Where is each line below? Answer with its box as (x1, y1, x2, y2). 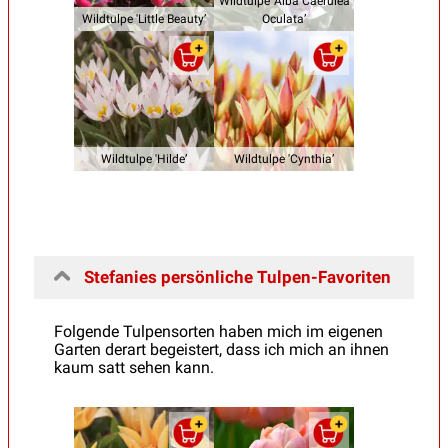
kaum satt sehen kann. (54, 357, 214, 377)
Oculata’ (262, 11, 306, 26)
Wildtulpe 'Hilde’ (101, 151, 187, 166)
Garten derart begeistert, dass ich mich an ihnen (54, 339, 389, 359)
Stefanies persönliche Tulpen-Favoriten (84, 266, 391, 287)
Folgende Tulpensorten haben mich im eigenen (54, 321, 383, 341)
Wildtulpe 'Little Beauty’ (82, 11, 206, 26)
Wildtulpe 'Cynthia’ (234, 151, 334, 166)
